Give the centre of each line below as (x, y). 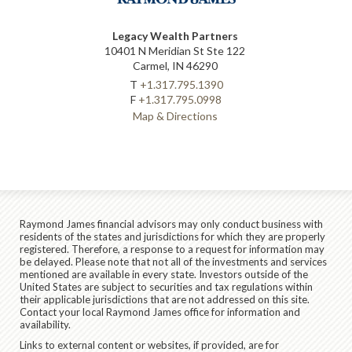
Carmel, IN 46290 (175, 65)
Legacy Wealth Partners (175, 35)
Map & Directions (175, 115)
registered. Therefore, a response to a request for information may (172, 249)
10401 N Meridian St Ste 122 (175, 50)
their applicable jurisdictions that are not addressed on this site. (165, 299)
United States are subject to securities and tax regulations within (166, 286)
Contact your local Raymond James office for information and (160, 312)
